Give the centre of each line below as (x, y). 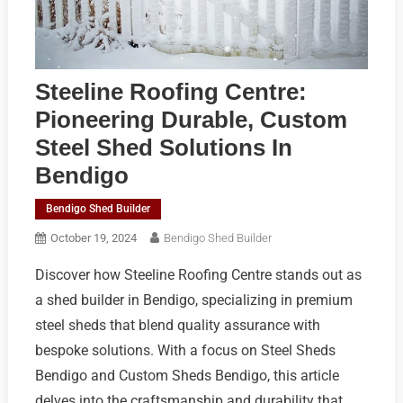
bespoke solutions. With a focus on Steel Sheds (185, 350)
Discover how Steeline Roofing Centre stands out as (198, 274)
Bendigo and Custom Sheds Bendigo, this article (187, 375)
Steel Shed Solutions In (163, 147)
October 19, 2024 (93, 237)
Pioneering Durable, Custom (191, 119)
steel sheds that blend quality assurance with (177, 325)
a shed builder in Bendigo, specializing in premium (193, 300)
